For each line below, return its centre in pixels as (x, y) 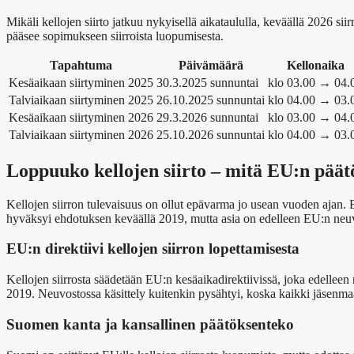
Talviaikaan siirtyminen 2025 (81, 100)
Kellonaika (315, 65)
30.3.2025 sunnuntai (207, 82)
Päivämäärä (211, 65)
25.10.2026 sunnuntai (211, 134)
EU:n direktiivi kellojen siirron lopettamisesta (153, 249)
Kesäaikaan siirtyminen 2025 (81, 82)
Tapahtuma (81, 65)
